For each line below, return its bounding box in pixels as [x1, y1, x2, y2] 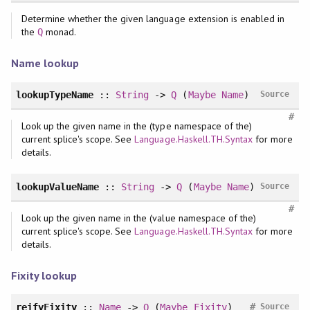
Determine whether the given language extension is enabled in [21, 12, 285, 26]
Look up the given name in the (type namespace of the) [21, 120, 252, 133]
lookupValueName [15, 181, 100, 193]
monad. [42, 26, 76, 39]
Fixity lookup [10, 268, 77, 283]
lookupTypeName [15, 89, 94, 101]
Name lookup [10, 55, 79, 71]
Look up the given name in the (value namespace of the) [21, 211, 256, 224]
